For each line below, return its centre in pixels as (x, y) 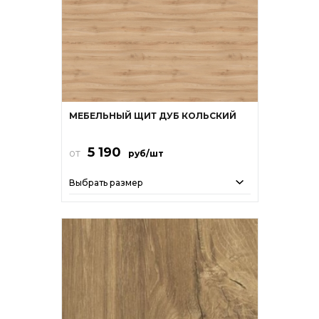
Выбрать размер (106, 182)
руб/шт (146, 153)
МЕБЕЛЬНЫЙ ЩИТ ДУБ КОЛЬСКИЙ (152, 115)
